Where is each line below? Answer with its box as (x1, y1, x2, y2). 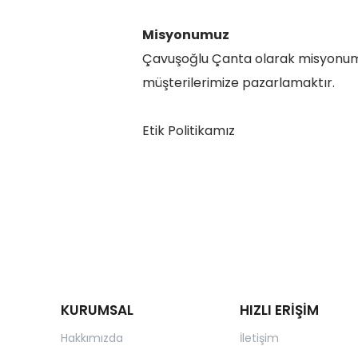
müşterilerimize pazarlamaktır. (141, 74, 335, 92)
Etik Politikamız (141, 121, 235, 140)
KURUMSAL (61, 300, 133, 320)
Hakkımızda (61, 330, 123, 347)
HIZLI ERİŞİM (239, 300, 319, 320)
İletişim (239, 330, 279, 347)
